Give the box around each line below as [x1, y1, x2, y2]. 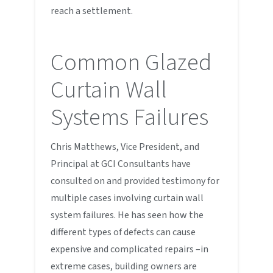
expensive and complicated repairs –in [51, 242, 209, 256]
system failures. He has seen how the [51, 208, 204, 222]
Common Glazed [51, 45, 212, 80]
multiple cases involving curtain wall [51, 191, 204, 205]
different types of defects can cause [51, 225, 196, 239]
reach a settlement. [51, 4, 133, 18]
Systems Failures [51, 100, 209, 135]
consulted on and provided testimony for [51, 174, 220, 188]
